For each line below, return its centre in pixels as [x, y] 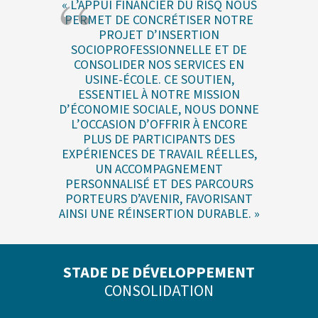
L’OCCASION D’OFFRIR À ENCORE [159, 124]
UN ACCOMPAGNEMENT [159, 169]
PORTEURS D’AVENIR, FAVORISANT [159, 199]
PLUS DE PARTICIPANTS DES [159, 139]
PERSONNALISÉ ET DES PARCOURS [159, 184]
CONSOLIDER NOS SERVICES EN [159, 65]
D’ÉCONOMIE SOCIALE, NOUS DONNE [159, 109]
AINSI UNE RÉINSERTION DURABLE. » [159, 214]
